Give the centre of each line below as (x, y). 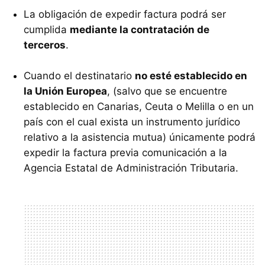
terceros (45, 45)
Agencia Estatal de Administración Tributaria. (131, 168)
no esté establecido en (191, 76)
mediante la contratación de (140, 30)
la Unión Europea (65, 91)
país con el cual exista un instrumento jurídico (132, 122)
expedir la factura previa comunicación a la (125, 153)
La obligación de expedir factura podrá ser (125, 14)
